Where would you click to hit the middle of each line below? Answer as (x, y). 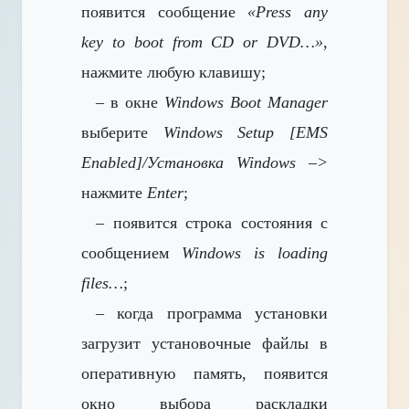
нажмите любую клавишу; (173, 72)
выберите (122, 132)
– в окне (130, 102)
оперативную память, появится (204, 373)
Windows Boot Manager (246, 102)
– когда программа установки (212, 313)
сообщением (131, 253)
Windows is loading (255, 253)
